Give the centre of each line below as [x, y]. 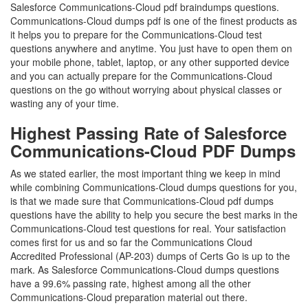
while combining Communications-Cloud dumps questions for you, [154, 187]
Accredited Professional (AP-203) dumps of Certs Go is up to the [150, 256]
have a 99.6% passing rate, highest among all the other [131, 283]
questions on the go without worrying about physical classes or [146, 89]
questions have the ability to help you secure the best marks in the [154, 214]
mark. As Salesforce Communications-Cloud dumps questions [145, 269]
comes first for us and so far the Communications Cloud [131, 242]
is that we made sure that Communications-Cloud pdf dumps [142, 201]
